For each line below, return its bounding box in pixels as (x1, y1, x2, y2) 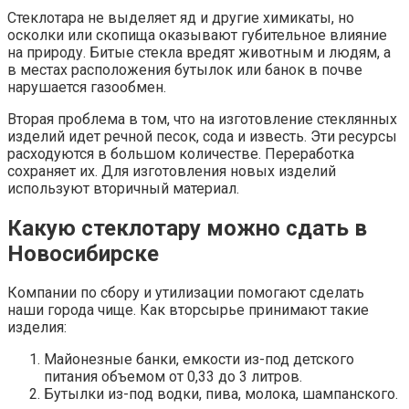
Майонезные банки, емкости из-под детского (44, 351, 354, 369)
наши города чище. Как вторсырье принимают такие (7, 301, 369, 320)
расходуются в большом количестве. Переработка (7, 144, 354, 163)
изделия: (7, 319, 67, 337)
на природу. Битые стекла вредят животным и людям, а (7, 43, 391, 61)
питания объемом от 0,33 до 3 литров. (44, 368, 302, 386)
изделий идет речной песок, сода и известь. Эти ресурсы (7, 127, 397, 145)
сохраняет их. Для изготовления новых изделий (7, 162, 336, 180)
